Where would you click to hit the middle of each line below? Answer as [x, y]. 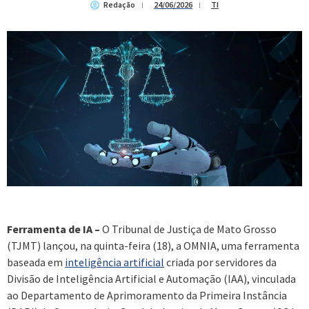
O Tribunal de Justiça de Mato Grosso [188, 229]
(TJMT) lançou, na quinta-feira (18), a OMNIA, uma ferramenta [153, 245]
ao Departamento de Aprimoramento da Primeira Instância [147, 295]
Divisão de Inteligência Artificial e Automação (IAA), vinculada [151, 278]
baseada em [36, 262]
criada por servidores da [220, 262]
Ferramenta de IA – [53, 229]
